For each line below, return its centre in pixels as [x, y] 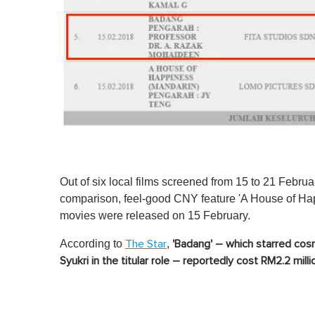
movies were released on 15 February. [158, 215]
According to [92, 243]
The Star [146, 244]
